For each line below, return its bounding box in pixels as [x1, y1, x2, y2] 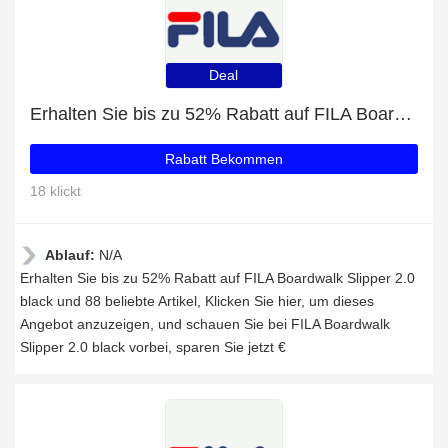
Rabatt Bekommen [165, 151, 283, 167]
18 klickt [30, 183, 81, 199]
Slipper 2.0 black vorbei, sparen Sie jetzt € [20, 339, 286, 355]
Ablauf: [45, 247, 99, 263]
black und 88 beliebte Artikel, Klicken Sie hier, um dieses [20, 293, 374, 309]
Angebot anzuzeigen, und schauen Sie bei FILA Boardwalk [20, 316, 390, 332]
